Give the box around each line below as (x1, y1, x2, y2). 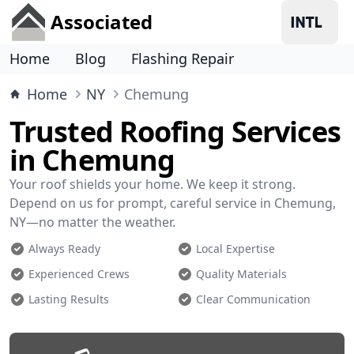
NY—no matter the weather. (9, 213, 175, 231)
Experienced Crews (28, 266, 130, 281)
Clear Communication (196, 292, 311, 307)
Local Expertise (196, 241, 275, 256)
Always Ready (28, 241, 100, 256)
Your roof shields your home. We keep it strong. (9, 175, 296, 193)
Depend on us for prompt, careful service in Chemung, (9, 194, 336, 212)
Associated (51, 9, 153, 35)
